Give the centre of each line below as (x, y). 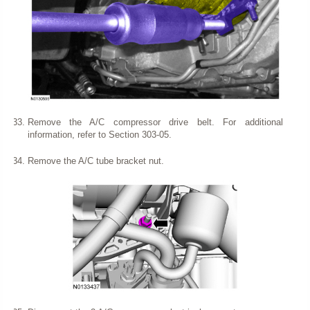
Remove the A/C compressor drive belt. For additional (155, 122)
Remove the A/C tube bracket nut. (95, 161)
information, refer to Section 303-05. (99, 135)
